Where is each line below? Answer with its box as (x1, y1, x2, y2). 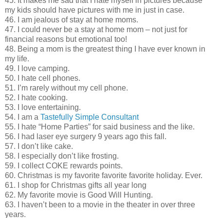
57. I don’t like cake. (5, 142, 73, 150)
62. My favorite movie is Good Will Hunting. (5, 190, 153, 199)
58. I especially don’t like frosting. (5, 151, 119, 160)
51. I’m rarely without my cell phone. (5, 83, 128, 92)
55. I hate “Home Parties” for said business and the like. (5, 122, 195, 131)
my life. (5, 54, 29, 63)
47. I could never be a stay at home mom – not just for (5, 25, 187, 34)
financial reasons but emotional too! (5, 35, 127, 43)
